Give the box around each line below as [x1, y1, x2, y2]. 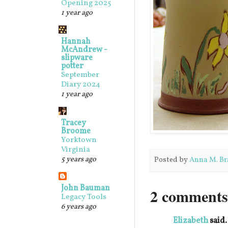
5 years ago [61, 154, 96, 164]
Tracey [61, 118, 86, 129]
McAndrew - [61, 44, 107, 55]
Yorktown [61, 135, 97, 146]
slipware [61, 52, 93, 64]
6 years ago [61, 202, 96, 212]
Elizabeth [173, 215, 208, 227]
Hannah [61, 36, 91, 47]
